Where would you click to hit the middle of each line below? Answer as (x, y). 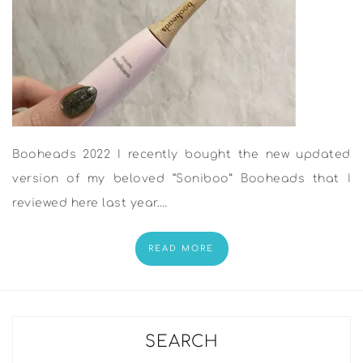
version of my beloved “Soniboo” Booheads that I (181, 179)
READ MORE (181, 248)
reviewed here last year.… (90, 203)
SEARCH (181, 342)
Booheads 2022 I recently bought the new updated (181, 154)
